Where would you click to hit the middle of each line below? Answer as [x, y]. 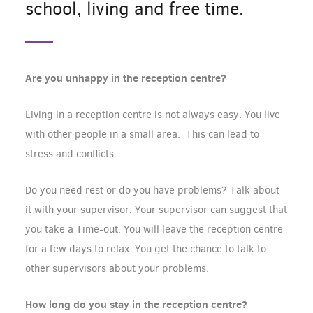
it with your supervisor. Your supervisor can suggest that [156, 210]
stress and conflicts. [71, 154]
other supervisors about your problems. [117, 269]
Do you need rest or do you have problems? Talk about [152, 190]
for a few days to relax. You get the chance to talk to [146, 249]
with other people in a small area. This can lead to [142, 134]
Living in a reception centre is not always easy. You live [153, 115]
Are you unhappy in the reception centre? [126, 78]
